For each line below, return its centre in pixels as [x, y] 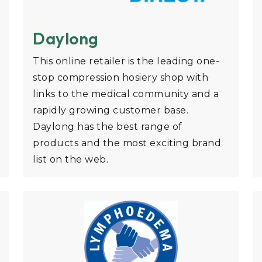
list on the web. [70, 160]
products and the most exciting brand [127, 143]
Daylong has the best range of [108, 127]
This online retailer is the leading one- [126, 61]
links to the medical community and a [126, 94]
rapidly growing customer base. [111, 111]
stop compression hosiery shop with [120, 78]
